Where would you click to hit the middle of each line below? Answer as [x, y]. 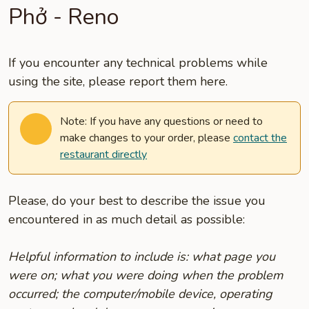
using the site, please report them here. [118, 81]
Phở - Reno [63, 17]
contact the [260, 138]
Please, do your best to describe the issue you [137, 201]
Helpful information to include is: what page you [142, 257]
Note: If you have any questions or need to [161, 121]
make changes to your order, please [147, 138]
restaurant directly [103, 154]
